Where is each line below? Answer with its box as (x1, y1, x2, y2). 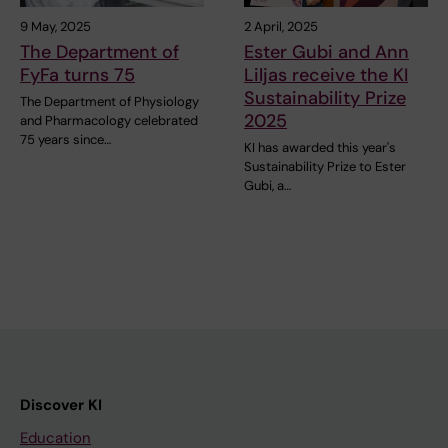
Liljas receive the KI (244, 62, 408, 87)
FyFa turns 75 (20, 62, 135, 87)
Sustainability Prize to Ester (244, 157, 406, 175)
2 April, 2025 (244, 17, 318, 35)
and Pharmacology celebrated (20, 111, 198, 129)
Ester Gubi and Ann (244, 39, 409, 64)
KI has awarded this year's (244, 138, 396, 156)
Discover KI (20, 394, 102, 415)
